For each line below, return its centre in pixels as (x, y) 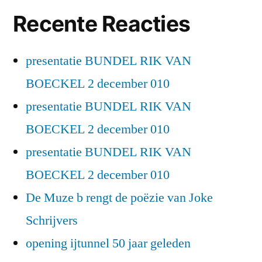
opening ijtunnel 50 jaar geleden (108, 244)
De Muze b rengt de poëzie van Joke (119, 198)
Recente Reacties (102, 24)
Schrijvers (52, 221)
